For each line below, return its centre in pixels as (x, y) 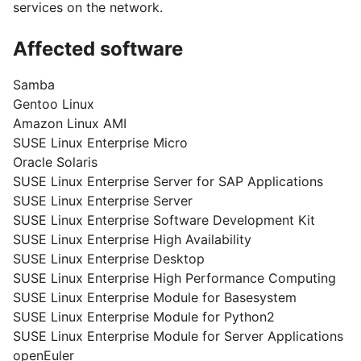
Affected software (98, 49)
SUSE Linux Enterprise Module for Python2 (144, 317)
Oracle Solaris (55, 162)
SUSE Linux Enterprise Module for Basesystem (155, 297)
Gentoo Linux (54, 104)
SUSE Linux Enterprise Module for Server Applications (178, 336)
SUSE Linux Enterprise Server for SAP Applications (168, 181)
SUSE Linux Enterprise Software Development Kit (164, 220)
